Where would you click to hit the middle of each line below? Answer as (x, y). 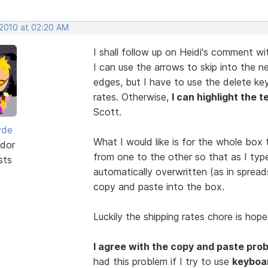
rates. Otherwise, (132, 97)
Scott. (107, 112)
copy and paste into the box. (159, 186)
